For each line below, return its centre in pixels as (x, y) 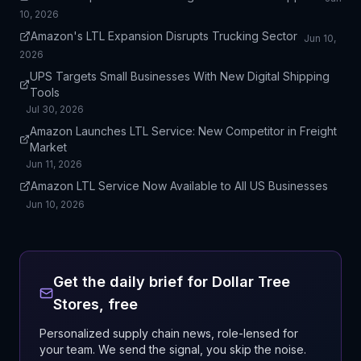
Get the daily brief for (132, 282)
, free (118, 304)
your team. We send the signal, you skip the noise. (173, 349)
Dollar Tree (251, 282)
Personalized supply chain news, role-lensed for (169, 333)
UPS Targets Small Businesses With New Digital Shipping (180, 76)
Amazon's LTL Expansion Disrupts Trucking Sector (164, 36)
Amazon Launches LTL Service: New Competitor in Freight (183, 131)
